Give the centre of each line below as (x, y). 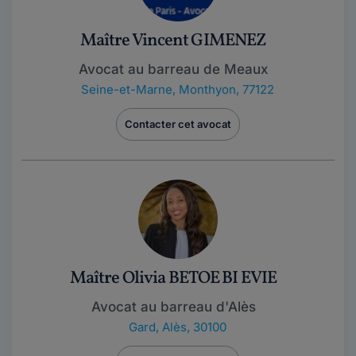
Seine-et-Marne (126, 89)
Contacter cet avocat (178, 124)
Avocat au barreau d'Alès (173, 306)
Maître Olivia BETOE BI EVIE (173, 278)
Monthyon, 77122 (226, 89)
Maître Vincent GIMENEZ (173, 41)
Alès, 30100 (194, 327)
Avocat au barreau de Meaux (173, 69)
